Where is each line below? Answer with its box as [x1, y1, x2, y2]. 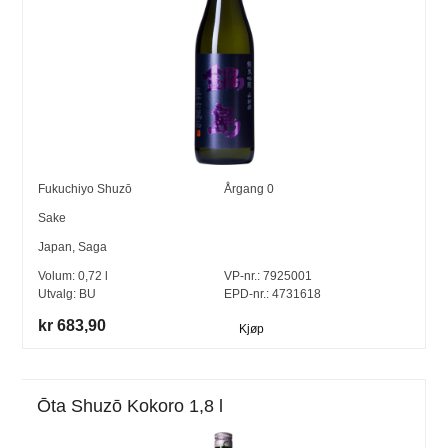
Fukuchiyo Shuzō [38, 182, 133, 197]
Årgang [224, 182, 267, 197]
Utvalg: [38, 287, 80, 302]
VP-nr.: [224, 269, 260, 284]
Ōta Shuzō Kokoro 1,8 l [37, 396, 224, 417]
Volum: [38, 269, 79, 284]
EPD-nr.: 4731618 [224, 287, 321, 302]
